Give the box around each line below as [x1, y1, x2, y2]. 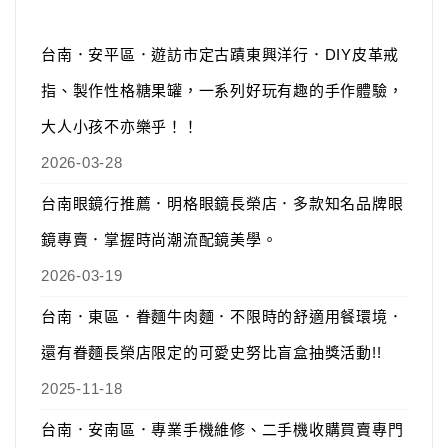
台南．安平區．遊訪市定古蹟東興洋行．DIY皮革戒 [41, 46, 399, 64]
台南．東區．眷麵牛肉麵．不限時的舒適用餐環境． [41, 308, 404, 326]
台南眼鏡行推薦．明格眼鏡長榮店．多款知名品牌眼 [41, 195, 404, 213]
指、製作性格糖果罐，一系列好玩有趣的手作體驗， [41, 82, 404, 100]
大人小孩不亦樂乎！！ [41, 118, 199, 136]
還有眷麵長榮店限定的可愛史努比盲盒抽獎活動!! [41, 344, 382, 362]
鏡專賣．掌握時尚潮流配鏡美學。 [41, 231, 278, 249]
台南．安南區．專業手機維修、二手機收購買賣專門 [41, 421, 404, 439]
